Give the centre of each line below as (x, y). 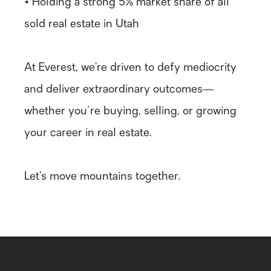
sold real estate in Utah (82, 25)
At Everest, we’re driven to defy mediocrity (130, 68)
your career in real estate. (88, 134)
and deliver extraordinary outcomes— (119, 90)
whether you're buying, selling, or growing (130, 112)
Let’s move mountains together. (102, 177)
